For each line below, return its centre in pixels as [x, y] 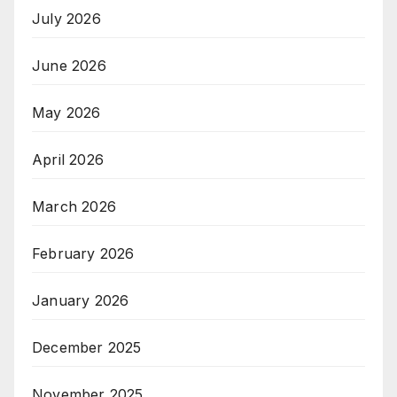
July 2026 [66, 19]
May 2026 [66, 113]
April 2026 [68, 160]
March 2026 [74, 207]
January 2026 [81, 301]
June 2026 [69, 66]
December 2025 [87, 348]
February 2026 [83, 254]
